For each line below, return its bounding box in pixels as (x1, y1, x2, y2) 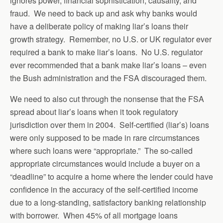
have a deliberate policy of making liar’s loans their (10, 20, 188, 32)
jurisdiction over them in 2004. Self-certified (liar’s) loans (10, 119, 209, 130)
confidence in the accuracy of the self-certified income (10, 184, 198, 195)
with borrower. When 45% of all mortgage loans (10, 210, 178, 221)
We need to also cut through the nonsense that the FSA (10, 93, 204, 105)
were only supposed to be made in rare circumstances (10, 132, 200, 143)
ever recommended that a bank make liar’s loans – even (10, 59, 207, 71)
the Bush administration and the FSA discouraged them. (10, 72, 207, 84)
